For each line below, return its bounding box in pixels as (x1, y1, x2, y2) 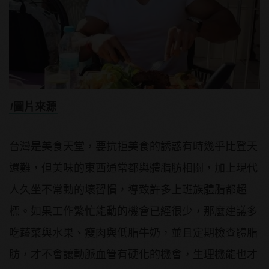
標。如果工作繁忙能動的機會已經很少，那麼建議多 (9, 205, 258, 218)
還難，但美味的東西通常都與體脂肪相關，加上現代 (9, 162, 258, 175)
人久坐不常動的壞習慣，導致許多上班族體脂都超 (9, 184, 247, 196)
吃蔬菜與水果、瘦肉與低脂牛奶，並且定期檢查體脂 (9, 227, 258, 240)
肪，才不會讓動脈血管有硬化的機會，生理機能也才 (9, 249, 258, 261)
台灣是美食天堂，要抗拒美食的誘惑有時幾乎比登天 (9, 141, 258, 153)
